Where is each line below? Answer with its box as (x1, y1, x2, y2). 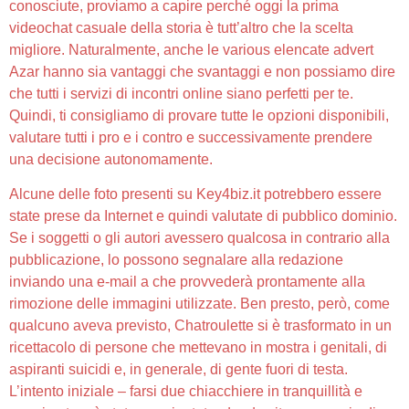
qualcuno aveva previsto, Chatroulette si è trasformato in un (9, 318, 392, 334)
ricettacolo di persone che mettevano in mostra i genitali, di (9, 340, 387, 356)
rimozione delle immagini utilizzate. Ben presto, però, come (9, 296, 390, 312)
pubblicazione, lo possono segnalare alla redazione (9, 252, 343, 268)
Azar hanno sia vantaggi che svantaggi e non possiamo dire (9, 63, 395, 79)
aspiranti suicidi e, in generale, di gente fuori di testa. (9, 362, 348, 378)
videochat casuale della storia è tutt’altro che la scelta (9, 19, 353, 36)
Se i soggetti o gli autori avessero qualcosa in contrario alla (9, 230, 390, 246)
